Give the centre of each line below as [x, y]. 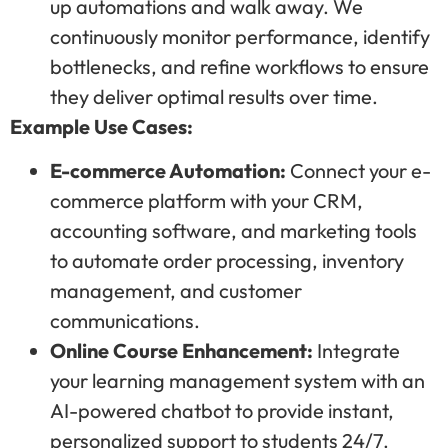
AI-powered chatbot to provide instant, [222, 411]
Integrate [356, 351]
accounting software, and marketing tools [233, 231]
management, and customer [176, 291]
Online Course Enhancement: [181, 351]
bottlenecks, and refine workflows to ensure [239, 66]
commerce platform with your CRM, [206, 201]
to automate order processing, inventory [227, 261]
